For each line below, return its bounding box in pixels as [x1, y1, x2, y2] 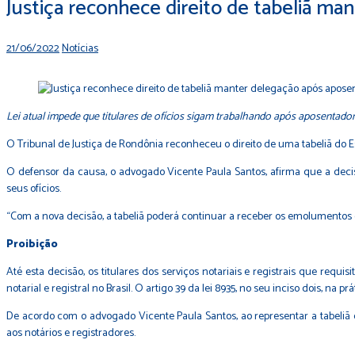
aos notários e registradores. [6, 324, 136, 342]
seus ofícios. [6, 180, 61, 198]
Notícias [62, 40, 98, 58]
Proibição [6, 235, 58, 254]
